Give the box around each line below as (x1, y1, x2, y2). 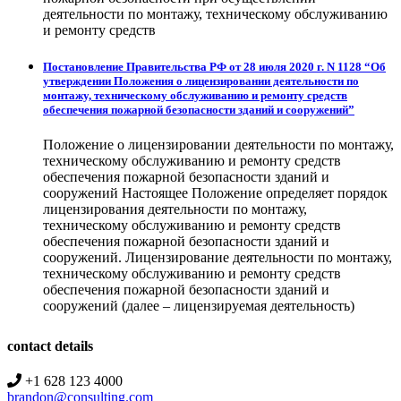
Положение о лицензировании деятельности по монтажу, (43, 136, 394, 152)
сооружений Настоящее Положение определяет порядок (43, 184, 388, 200)
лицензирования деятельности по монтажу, (43, 200, 307, 217)
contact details (7, 337, 93, 354)
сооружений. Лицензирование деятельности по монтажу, (43, 249, 392, 265)
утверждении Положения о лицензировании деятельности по (43, 73, 359, 88)
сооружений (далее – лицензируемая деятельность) (43, 297, 354, 313)
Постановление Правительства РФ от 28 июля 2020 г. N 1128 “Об (43, 59, 386, 73)
